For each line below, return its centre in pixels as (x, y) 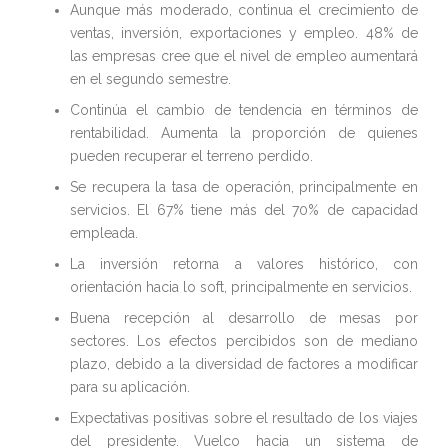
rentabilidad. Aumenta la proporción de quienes (244, 133)
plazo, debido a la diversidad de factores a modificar (244, 364)
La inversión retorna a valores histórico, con (244, 264)
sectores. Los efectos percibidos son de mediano (244, 341)
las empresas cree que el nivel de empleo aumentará (244, 56)
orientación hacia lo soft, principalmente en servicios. (241, 287)
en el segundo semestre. (150, 79)
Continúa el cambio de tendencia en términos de (244, 110)
